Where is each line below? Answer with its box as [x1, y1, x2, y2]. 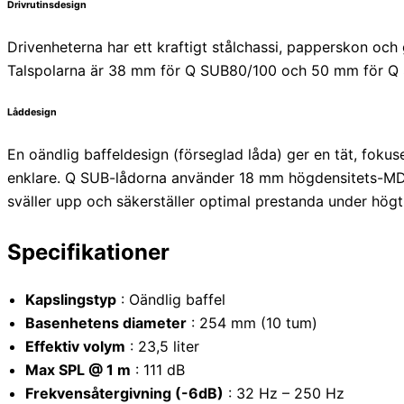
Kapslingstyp [25, 289, 116, 308]
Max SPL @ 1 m [25, 360, 131, 379]
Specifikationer [7, 238, 170, 265]
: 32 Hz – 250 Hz [224, 383, 344, 402]
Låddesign [7, 106, 57, 118]
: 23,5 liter [125, 336, 199, 355]
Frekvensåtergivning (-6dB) [25, 383, 224, 402]
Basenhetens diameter [25, 313, 187, 332]
